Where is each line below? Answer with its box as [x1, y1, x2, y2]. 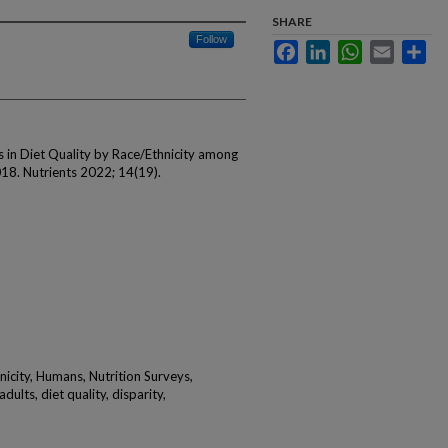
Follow [196, 33, 227, 45]
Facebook [298, 40, 355, 55]
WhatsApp [362, 40, 422, 55]
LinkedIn [330, 40, 379, 55]
